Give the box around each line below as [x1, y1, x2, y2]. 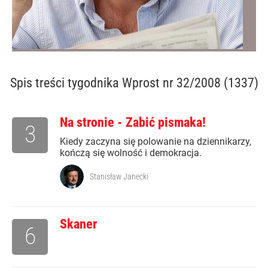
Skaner [60, 217, 97, 232]
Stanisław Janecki [90, 172, 148, 182]
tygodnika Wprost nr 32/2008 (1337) [67, 75, 258, 91]
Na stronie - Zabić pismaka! [60, 115, 206, 130]
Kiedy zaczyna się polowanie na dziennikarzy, [60, 136, 251, 148]
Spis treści [10, 75, 68, 91]
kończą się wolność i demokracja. [60, 147, 202, 159]
